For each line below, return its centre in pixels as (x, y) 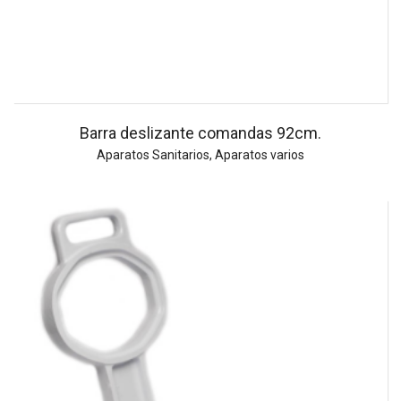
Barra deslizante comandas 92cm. (200, 133)
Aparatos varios (260, 155)
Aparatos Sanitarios (153, 155)
